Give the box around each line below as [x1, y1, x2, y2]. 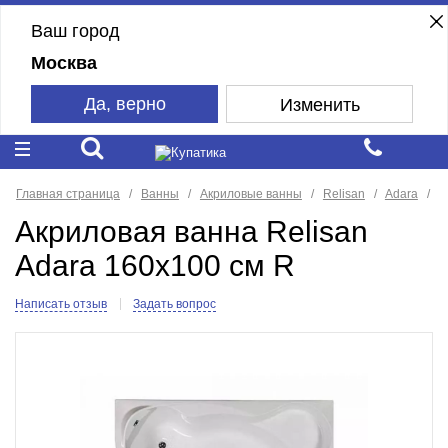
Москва [30, 52, 97, 73]
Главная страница [16, 186, 120, 201]
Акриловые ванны [199, 186, 302, 201]
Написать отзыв [14, 297, 107, 312]
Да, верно [83, 93, 166, 114]
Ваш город [30, 20, 120, 41]
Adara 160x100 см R [14, 249, 295, 283]
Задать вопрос [132, 297, 216, 312]
